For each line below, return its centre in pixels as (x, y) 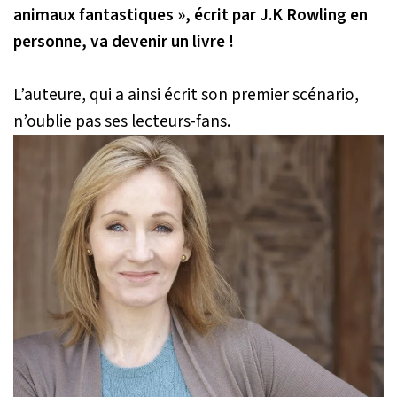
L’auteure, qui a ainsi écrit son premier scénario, (186, 94)
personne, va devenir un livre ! (124, 41)
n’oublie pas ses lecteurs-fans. (122, 121)
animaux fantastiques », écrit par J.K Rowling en (191, 15)
